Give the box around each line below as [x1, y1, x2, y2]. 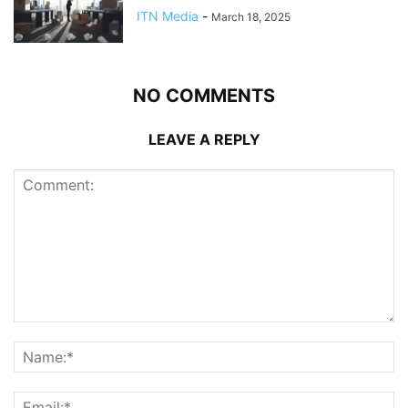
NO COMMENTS [133, 84, 275, 107]
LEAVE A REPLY [148, 129, 260, 148]
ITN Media [137, 7, 199, 24]
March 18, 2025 [211, 9, 291, 24]
